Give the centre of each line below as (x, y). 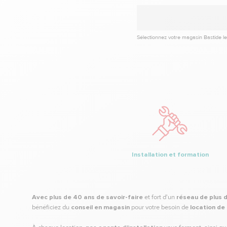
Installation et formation (170, 155)
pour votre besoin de (160, 207)
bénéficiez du (51, 207)
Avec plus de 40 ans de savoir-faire (87, 197)
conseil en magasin (100, 207)
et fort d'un (160, 197)
